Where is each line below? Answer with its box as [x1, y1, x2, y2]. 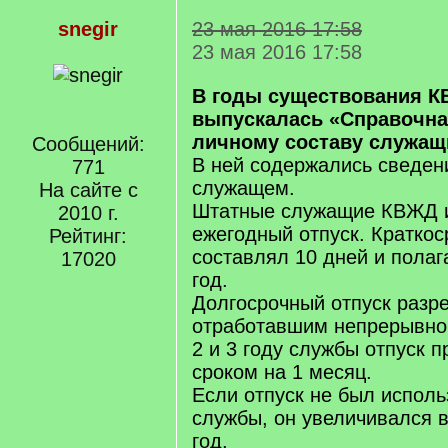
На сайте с [38, 179, 138, 201]
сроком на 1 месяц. [192, 361, 372, 383]
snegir [58, 18, 118, 40]
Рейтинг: [49, 225, 127, 247]
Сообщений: [31, 133, 145, 155]
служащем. [192, 177, 295, 199]
